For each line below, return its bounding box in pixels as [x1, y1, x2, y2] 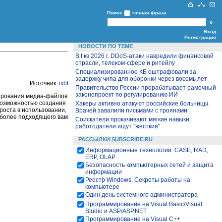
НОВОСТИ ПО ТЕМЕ [78, 43, 133, 49]
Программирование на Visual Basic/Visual [85, 201, 202, 208]
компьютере [85, 183, 119, 190]
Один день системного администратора [85, 191, 198, 198]
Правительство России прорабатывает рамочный [75, 84, 216, 91]
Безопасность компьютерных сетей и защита [85, 162, 214, 168]
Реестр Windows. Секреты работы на [85, 176, 190, 183]
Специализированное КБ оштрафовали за [75, 68, 196, 75]
